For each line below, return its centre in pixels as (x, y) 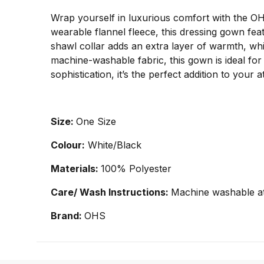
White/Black (113, 145)
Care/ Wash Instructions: (111, 192)
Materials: (76, 168)
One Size (96, 121)
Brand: (67, 215)
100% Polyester (136, 168)
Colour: (68, 145)
